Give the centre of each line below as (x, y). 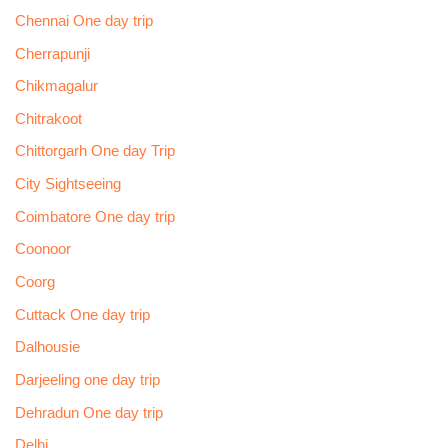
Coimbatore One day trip (94, 216)
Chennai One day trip (83, 20)
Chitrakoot (48, 118)
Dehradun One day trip (88, 412)
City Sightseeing (67, 184)
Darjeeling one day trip (87, 379)
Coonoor (42, 249)
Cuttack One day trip (82, 314)
